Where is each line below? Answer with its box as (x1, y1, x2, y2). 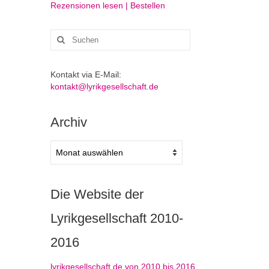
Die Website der (50, 187, 144, 202)
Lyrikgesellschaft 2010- (50, 211, 183, 226)
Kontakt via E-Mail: (50, 70, 124, 80)
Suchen (49, 30, 81, 40)
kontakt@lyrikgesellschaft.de (50, 82, 159, 92)
